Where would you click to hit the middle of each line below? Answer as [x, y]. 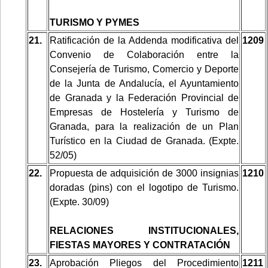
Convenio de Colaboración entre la [144, 54]
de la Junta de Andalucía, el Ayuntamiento [144, 83]
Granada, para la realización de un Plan [144, 126]
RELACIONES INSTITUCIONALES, [144, 230]
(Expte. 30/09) [79, 202]
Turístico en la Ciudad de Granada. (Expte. [144, 141]
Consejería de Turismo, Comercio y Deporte [144, 69]
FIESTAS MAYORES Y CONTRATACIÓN [140, 245]
